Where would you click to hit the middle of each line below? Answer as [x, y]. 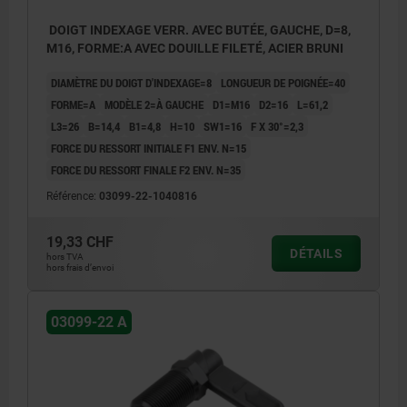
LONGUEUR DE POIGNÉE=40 [283, 83]
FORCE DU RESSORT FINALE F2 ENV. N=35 [146, 170]
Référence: [73, 197]
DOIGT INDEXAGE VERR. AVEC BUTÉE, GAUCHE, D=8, [199, 30]
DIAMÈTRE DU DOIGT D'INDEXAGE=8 [131, 83]
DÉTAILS [316, 254]
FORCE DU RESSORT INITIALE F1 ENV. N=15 [149, 149]
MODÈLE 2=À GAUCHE [154, 105]
